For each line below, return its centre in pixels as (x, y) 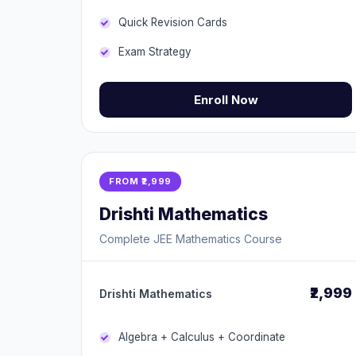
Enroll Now (226, 100)
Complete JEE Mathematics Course (191, 239)
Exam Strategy (155, 52)
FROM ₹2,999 (140, 181)
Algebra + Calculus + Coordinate (202, 337)
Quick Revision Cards (173, 22)
